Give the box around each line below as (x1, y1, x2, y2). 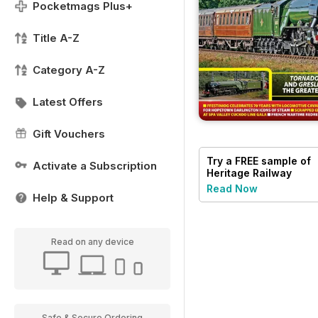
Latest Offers (33, 95, 103, 109)
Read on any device (50, 236, 134, 247)
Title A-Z (33, 31, 79, 45)
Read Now (207, 182, 258, 194)
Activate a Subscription (33, 159, 157, 172)
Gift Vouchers (33, 127, 105, 141)
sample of (258, 154, 311, 167)
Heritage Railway (207, 166, 292, 179)
